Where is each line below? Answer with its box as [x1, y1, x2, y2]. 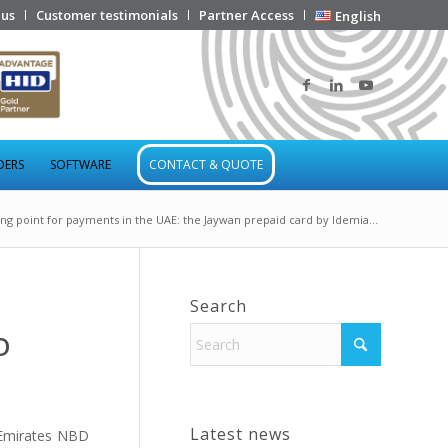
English [335, 7, 381, 25]
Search [190, 295, 247, 317]
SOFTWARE [50, 156, 111, 173]
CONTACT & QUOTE [149, 156, 263, 173]
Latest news [190, 423, 291, 445]
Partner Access [199, 6, 295, 24]
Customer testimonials [36, 6, 179, 24]
